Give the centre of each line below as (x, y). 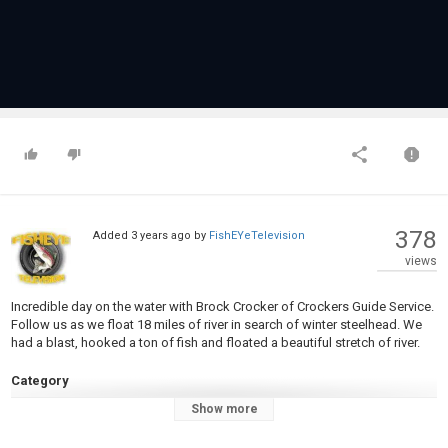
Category (40, 380)
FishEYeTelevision (256, 235)
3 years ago (160, 235)
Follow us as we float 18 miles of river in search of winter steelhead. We (216, 324)
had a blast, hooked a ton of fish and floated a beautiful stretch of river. (215, 342)
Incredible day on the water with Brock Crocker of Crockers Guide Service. (222, 306)
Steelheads (46, 402)
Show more (224, 409)
